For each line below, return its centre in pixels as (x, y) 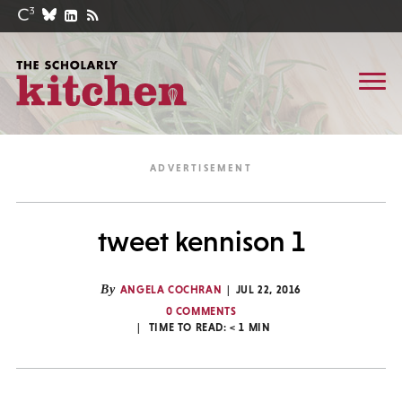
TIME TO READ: (189, 328)
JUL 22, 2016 (269, 290)
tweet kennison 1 (201, 241)
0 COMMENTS (201, 311)
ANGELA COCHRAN (171, 290)
